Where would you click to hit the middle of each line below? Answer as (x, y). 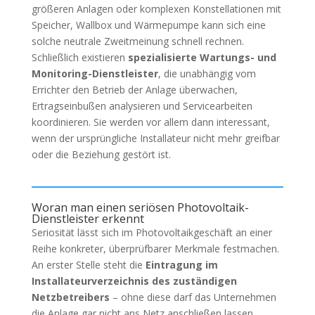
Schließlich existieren (79, 57)
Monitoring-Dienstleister (95, 73)
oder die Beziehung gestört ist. (101, 154)
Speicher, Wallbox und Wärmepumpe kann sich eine (148, 25)
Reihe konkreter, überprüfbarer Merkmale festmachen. (155, 248)
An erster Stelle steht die (88, 264)
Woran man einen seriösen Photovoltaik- (140, 207)
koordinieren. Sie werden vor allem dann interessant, (150, 122)
